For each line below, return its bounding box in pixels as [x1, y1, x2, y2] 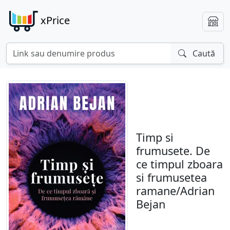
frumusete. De [136, 143, 210, 159]
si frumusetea [136, 170, 207, 185]
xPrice [41, 13, 70, 27]
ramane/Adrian [136, 183, 215, 199]
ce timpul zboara [136, 157, 223, 172]
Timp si [136, 130, 174, 145]
